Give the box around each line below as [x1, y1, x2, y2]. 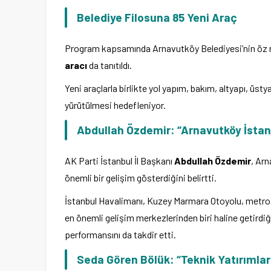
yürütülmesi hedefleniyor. [65, 99, 166, 111]
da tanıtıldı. [87, 59, 132, 71]
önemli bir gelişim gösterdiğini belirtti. [65, 172, 217, 184]
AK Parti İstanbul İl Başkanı [65, 155, 174, 167]
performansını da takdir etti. [65, 229, 176, 241]
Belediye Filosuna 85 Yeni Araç [77, 10, 237, 25]
